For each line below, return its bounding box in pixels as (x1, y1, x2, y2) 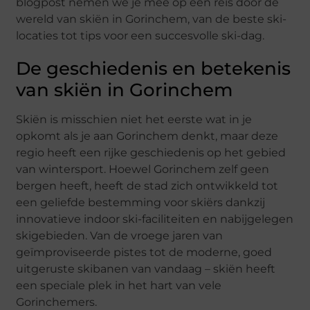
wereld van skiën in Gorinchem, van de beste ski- (16, 12, 287, 26)
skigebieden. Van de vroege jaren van (16, 229, 224, 243)
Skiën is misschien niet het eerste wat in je (16, 113, 253, 127)
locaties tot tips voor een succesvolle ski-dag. (16, 29, 265, 43)
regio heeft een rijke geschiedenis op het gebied (16, 146, 286, 160)
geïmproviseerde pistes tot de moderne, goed (16, 246, 273, 259)
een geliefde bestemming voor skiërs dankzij (16, 196, 266, 210)
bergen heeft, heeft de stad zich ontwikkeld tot (16, 179, 279, 193)
